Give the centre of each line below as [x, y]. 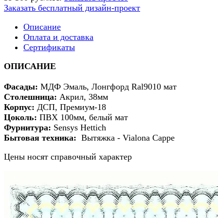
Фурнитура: [27, 127]
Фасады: [21, 86]
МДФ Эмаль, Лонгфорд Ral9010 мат [107, 86]
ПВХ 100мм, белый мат [82, 117]
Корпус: [19, 107]
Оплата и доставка [58, 37]
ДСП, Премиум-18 [70, 107]
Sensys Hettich [79, 127]
